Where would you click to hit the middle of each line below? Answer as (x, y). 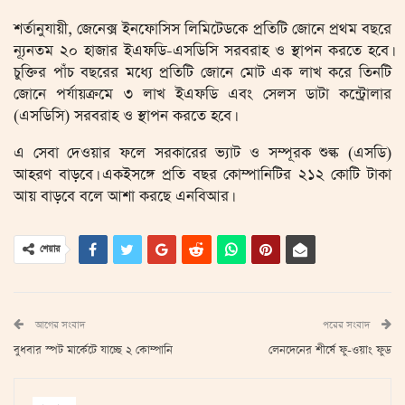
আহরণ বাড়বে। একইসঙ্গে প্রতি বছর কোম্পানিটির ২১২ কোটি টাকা (202, 175)
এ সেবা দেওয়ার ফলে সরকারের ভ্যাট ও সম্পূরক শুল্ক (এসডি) (202, 153)
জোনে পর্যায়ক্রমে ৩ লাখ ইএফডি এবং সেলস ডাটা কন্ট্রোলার (202, 94)
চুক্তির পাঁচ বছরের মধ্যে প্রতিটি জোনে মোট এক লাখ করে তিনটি (202, 73)
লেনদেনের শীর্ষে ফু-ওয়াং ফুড (330, 350)
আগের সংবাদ (59, 325)
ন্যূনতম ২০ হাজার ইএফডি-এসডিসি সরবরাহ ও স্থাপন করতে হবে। (202, 51)
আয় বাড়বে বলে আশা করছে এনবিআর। (122, 197)
